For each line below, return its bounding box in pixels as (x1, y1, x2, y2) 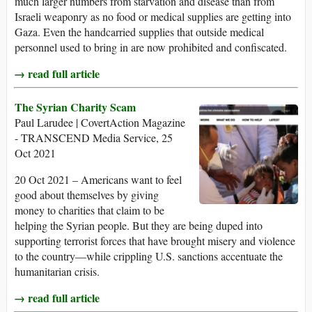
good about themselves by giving (15, 187, 159, 203)
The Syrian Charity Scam (15, 99, 136, 116)
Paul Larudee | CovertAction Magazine (15, 115, 185, 130)
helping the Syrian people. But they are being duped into (15, 218, 263, 233)
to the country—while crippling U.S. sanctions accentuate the (15, 249, 283, 264)
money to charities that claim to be (15, 203, 164, 218)
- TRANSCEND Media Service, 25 (15, 130, 173, 146)
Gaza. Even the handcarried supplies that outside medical (15, 24, 264, 40)
